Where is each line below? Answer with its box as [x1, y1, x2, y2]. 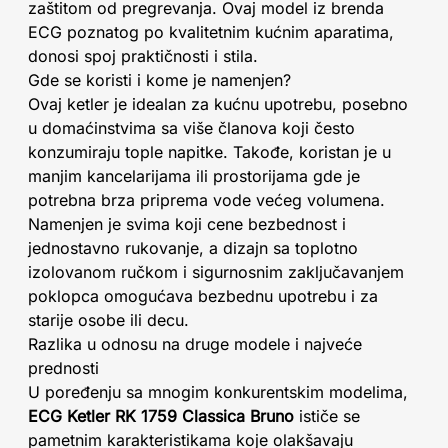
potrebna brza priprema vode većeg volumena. [28, 190, 385, 210]
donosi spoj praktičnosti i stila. [28, 46, 258, 66]
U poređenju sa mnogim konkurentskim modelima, [28, 382, 408, 402]
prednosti [28, 358, 99, 378]
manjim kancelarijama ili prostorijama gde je [28, 166, 360, 186]
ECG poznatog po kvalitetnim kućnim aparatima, [28, 22, 394, 42]
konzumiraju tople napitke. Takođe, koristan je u [28, 142, 391, 162]
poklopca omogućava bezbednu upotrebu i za [28, 286, 378, 306]
